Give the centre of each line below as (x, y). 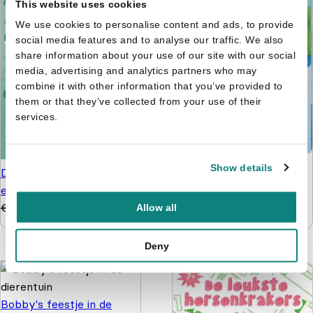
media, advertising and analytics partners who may (136, 70)
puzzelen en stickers (226, 202)
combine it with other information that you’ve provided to (149, 86)
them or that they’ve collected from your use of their (139, 101)
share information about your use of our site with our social (155, 55)
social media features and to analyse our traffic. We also (150, 39)
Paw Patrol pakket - (225, 167)
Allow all (156, 207)
